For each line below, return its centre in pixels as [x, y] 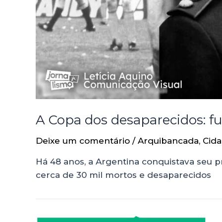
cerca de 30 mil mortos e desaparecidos [123, 175]
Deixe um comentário [83, 140]
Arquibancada [168, 140]
